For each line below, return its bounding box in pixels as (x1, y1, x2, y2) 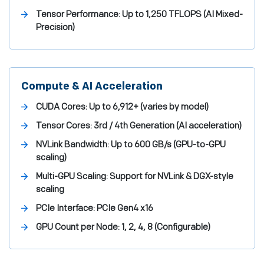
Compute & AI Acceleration (21, 80, 163, 93)
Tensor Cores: (36, 120, 92, 131)
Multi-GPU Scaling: (36, 171, 108, 182)
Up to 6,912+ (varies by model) (87, 101, 209, 113)
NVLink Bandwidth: (36, 139, 109, 150)
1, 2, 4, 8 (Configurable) (120, 222, 210, 233)
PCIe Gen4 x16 (95, 203, 153, 214)
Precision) (36, 22, 75, 33)
